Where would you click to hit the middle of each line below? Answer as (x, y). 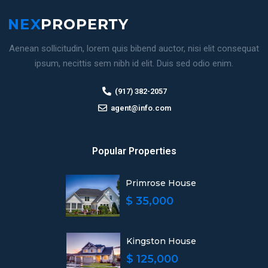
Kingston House (161, 241)
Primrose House (161, 183)
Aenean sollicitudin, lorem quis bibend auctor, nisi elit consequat (134, 48)
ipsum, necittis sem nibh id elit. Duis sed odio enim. (134, 63)
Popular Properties (134, 151)
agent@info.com (141, 108)
